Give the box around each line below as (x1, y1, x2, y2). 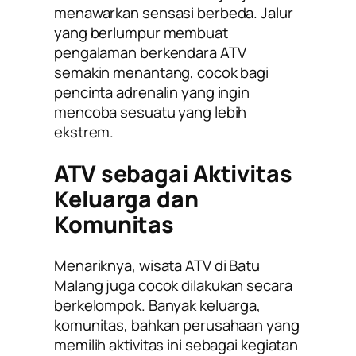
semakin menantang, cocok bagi (54, 62, 269, 83)
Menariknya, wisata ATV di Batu (54, 255, 260, 277)
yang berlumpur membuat (54, 22, 228, 44)
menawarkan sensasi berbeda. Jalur (54, 2, 293, 24)
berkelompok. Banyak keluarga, (54, 295, 261, 316)
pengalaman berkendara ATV (54, 42, 246, 64)
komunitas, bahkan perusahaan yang (54, 315, 300, 336)
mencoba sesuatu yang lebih (54, 102, 247, 123)
